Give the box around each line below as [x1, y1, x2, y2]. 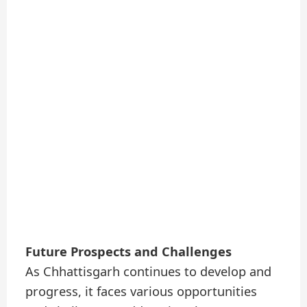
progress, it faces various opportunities [25, 283, 258, 300]
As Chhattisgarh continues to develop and [25, 263, 272, 280]
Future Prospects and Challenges [25, 243, 232, 260]
